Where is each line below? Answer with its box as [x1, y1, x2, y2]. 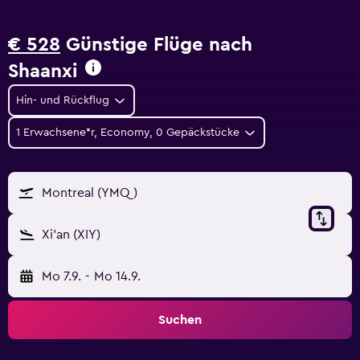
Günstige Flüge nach [60, 35, 252, 55]
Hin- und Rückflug [16, 95, 109, 106]
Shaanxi [8, 62, 77, 81]
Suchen [158, 313, 202, 326]
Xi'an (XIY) [42, 228, 100, 241]
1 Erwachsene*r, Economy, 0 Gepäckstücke [16, 127, 239, 138]
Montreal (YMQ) [42, 186, 137, 199]
